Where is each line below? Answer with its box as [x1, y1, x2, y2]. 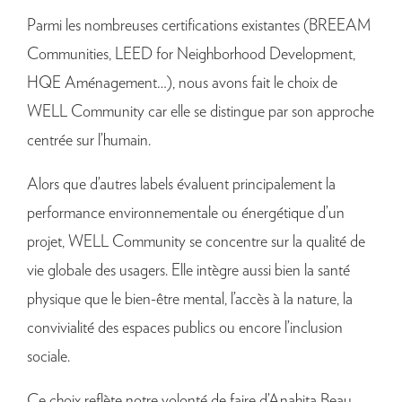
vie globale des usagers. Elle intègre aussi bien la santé [27, 263, 350, 280]
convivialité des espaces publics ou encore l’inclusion [27, 320, 343, 337]
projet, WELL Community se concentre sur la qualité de [27, 234, 365, 251]
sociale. [27, 349, 70, 366]
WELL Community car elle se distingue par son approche [27, 104, 374, 121]
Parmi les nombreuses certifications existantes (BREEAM [27, 18, 371, 35]
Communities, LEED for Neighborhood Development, [27, 47, 355, 64]
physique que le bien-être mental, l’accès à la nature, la [27, 292, 353, 309]
